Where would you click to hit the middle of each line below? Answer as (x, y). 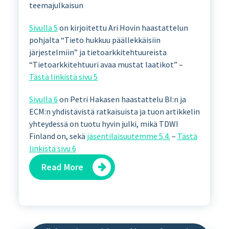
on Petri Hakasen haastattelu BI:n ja (122, 99)
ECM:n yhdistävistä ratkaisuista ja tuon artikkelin (114, 111)
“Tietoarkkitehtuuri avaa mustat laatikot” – (106, 64)
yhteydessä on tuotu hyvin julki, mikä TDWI (104, 123)
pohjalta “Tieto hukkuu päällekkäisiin (95, 40)
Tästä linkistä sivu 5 (63, 76)
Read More (62, 167)
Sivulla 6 (43, 99)
